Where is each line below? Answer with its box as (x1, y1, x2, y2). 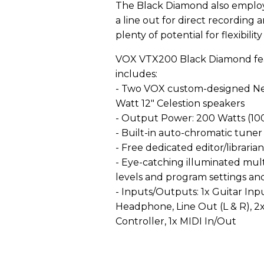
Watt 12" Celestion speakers (115, 97, 245, 109)
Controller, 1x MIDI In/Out (115, 215, 236, 227)
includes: (115, 68, 157, 80)
